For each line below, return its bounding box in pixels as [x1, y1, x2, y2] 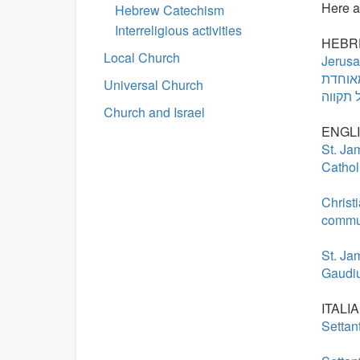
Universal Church [104, 76, 203, 94]
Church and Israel [104, 103, 205, 121]
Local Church [104, 48, 180, 67]
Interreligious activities [115, 21, 242, 39]
